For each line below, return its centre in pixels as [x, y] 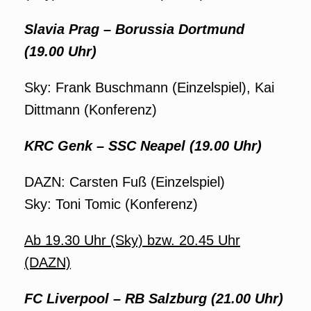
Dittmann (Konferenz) [91, 110]
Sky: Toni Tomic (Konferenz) [111, 204]
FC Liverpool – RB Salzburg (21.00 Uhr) [154, 299]
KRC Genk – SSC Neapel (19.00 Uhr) [143, 146]
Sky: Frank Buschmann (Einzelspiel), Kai [149, 87]
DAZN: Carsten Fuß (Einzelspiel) [125, 182]
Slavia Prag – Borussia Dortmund [134, 29]
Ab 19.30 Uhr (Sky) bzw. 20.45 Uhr [132, 240]
